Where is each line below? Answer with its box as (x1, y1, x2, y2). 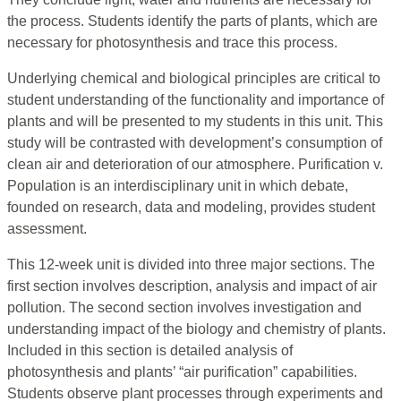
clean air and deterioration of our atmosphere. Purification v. (7, 157, 383, 173)
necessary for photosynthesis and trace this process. (7, 35, 337, 51)
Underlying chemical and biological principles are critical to (7, 71, 380, 87)
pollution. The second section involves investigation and (7, 300, 362, 316)
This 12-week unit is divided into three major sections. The (7, 257, 375, 273)
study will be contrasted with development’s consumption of (7, 135, 382, 151)
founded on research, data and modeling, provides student (7, 200, 375, 216)
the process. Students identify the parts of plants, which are (7, 13, 378, 30)
